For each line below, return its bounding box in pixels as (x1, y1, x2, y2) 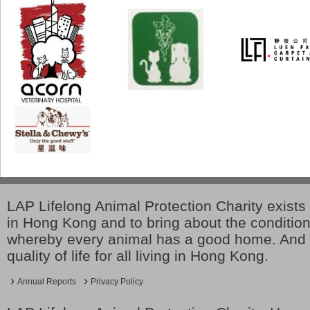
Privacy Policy (91, 277, 143, 286)
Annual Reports (17, 277, 76, 286)
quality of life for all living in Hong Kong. (7, 248, 268, 264)
